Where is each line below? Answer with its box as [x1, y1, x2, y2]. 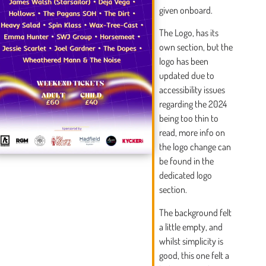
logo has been [159, 55, 209, 68]
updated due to [159, 69, 215, 82]
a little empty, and [159, 220, 223, 233]
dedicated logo [159, 169, 213, 182]
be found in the [159, 155, 214, 167]
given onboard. [159, 4, 213, 17]
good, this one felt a [159, 249, 230, 261]
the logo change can [159, 141, 232, 153]
